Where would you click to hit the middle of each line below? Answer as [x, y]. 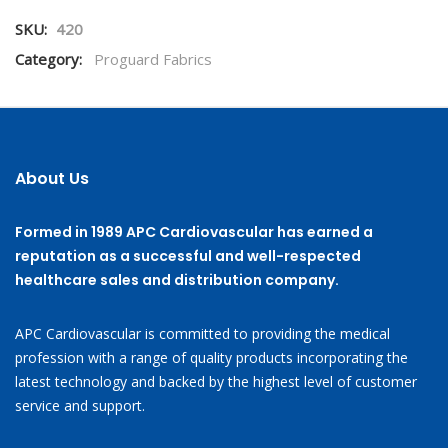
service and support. [80, 405]
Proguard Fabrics [153, 59]
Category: [48, 59]
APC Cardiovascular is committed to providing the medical [202, 333]
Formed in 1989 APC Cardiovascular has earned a [194, 232]
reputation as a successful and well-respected [188, 256]
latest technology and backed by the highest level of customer [216, 381]
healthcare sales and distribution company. [177, 280]
